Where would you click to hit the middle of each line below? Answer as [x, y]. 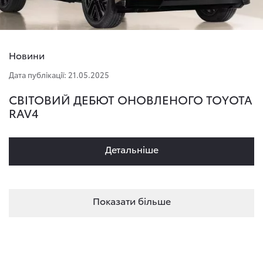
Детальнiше [131, 149]
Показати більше [131, 200]
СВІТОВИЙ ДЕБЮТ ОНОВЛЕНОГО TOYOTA [131, 99]
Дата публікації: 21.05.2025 [59, 75]
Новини [27, 55]
